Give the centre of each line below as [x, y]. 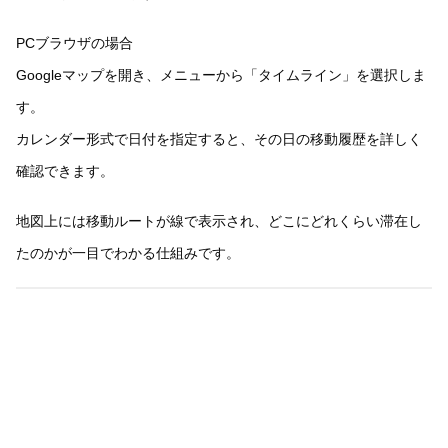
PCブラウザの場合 [74, 42]
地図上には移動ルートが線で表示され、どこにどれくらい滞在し [219, 221]
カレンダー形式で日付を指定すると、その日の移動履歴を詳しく [219, 138]
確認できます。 [65, 170]
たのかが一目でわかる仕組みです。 [128, 253]
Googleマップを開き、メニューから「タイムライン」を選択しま [221, 74]
